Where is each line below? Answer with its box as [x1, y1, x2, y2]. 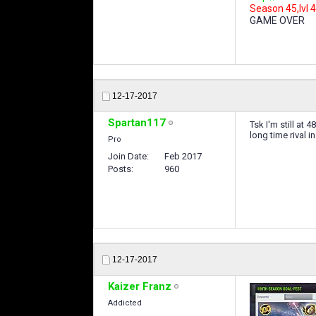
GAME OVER [250, 15, 305, 27]
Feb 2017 [164, 151, 202, 162]
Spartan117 [108, 116, 166, 130]
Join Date [108, 151, 147, 162]
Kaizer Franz [108, 280, 171, 293]
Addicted [108, 298, 142, 308]
